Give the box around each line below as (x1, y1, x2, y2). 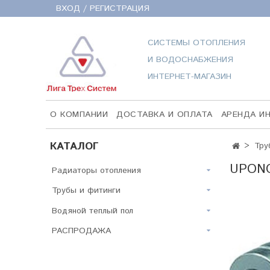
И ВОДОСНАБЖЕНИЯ (147, 54, 233, 66)
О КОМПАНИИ (50, 108, 108, 121)
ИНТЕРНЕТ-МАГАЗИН (147, 71, 231, 83)
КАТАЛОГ (50, 138, 99, 154)
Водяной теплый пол (52, 204, 133, 217)
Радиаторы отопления (52, 164, 141, 177)
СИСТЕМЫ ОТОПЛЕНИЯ (147, 37, 245, 49)
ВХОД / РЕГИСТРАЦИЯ (55, 2, 149, 14)
